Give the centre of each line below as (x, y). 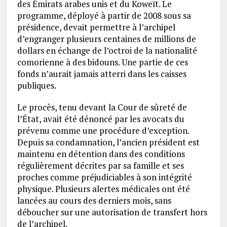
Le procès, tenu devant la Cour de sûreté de (102, 107)
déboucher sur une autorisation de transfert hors (112, 212)
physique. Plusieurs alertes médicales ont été (103, 189)
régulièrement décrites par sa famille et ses (100, 166)
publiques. (36, 86)
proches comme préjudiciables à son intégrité (104, 177)
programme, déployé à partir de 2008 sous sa (104, 16)
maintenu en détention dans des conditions (101, 154)
